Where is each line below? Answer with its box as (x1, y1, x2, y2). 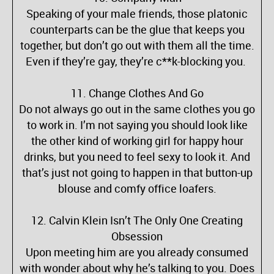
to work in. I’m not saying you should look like (26, 117, 248, 132)
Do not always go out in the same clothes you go (19, 102, 255, 116)
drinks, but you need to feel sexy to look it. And (24, 149, 250, 164)
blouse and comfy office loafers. (57, 181, 217, 196)
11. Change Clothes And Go (70, 86, 204, 100)
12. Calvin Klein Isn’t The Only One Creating (31, 213, 243, 228)
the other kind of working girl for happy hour (31, 133, 243, 148)
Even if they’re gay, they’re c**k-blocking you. (26, 54, 248, 68)
